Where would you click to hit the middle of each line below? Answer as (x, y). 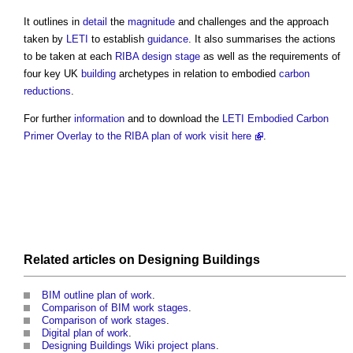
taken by (45, 39)
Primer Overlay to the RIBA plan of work (115, 136)
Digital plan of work (85, 333)
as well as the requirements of (270, 57)
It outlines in (53, 22)
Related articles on (81, 260)
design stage (171, 57)
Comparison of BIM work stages (115, 308)
